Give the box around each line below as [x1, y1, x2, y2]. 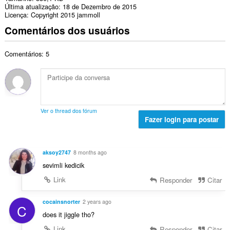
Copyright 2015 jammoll [30, 10, 100, 20]
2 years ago [82, 197, 111, 205]
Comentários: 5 [4, 48, 49, 59]
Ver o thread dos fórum [40, 106, 97, 114]
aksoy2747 [42, 148, 71, 157]
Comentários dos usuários [4, 23, 130, 38]
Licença [4, 10, 27, 20]
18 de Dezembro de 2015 [62, 2, 137, 12]
